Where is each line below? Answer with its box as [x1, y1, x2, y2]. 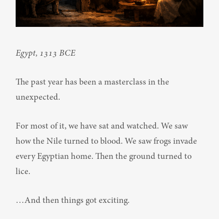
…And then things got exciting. [16, 197, 130, 205]
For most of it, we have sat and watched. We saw [16, 122, 188, 131]
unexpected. [16, 93, 60, 102]
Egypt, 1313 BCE [16, 49, 75, 58]
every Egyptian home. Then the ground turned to [16, 153, 192, 161]
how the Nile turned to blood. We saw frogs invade [16, 137, 197, 146]
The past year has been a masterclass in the [16, 78, 169, 87]
